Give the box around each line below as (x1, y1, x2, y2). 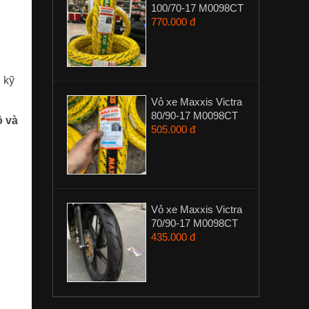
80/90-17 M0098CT (151, 110, 238, 121)
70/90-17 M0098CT (151, 217, 238, 229)
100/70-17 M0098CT (151, 2, 243, 14)
